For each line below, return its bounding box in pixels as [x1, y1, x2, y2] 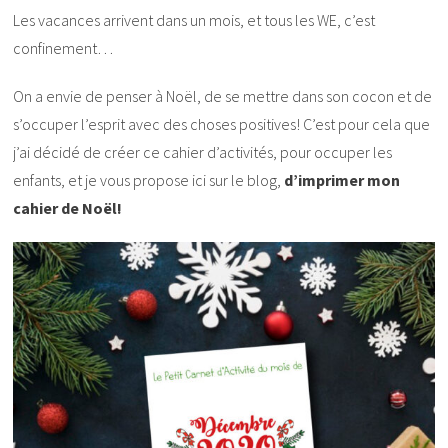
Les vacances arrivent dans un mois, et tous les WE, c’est [13, 10, 376, 31]
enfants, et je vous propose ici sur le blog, [13, 170, 285, 191]
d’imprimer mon [284, 170, 401, 191]
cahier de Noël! [13, 198, 123, 219]
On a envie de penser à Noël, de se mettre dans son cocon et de [13, 86, 433, 107]
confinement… [13, 38, 114, 59]
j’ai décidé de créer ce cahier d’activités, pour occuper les [13, 142, 393, 163]
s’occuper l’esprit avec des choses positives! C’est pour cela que [13, 114, 431, 135]
